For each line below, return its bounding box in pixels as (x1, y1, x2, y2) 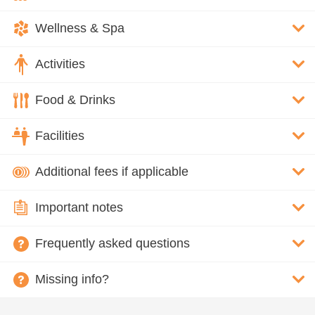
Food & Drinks (35, 93, 115, 108)
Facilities (35, 129, 84, 143)
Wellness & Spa (35, 21, 124, 36)
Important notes (35, 200, 123, 215)
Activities (35, 57, 85, 72)
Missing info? (35, 272, 109, 287)
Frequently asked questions (35, 236, 190, 251)
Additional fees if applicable (35, 165, 188, 179)
